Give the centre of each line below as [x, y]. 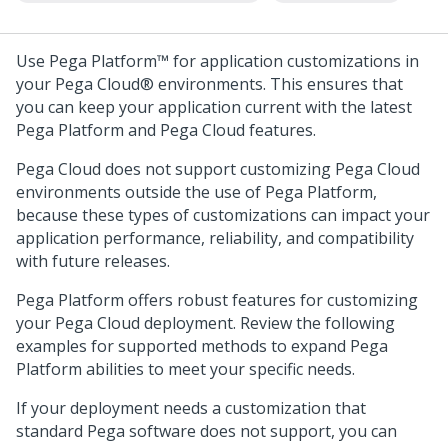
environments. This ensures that [278, 84]
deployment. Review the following [267, 323]
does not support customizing [218, 169]
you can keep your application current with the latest [214, 107]
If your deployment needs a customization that [191, 408]
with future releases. [93, 261]
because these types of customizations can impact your [223, 215]
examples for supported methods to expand [183, 346]
